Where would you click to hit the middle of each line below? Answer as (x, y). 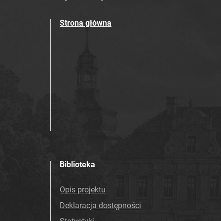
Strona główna (86, 23)
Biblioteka (77, 165)
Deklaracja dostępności (100, 205)
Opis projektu (83, 190)
